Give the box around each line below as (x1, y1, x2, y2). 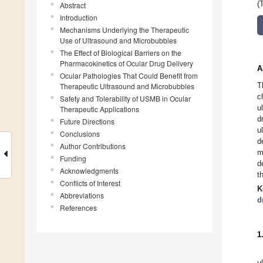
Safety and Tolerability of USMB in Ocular (60, 93, 191, 104)
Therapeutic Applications (60, 104, 139, 114)
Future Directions (60, 116, 114, 127)
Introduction (60, 12, 97, 23)
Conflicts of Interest (60, 178, 120, 188)
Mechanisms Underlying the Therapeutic (60, 25, 189, 35)
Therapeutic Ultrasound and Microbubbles (60, 81, 194, 92)
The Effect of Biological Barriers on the (60, 48, 181, 58)
